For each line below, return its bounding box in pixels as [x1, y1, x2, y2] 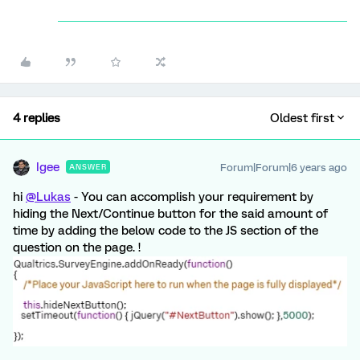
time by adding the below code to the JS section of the [13, 223, 318, 238]
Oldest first [270, 110, 334, 125]
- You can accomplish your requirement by [71, 189, 313, 204]
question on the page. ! [13, 239, 141, 255]
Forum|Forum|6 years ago [220, 161, 347, 174]
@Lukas [26, 189, 71, 204]
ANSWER [69, 162, 107, 171]
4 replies [13, 110, 60, 125]
